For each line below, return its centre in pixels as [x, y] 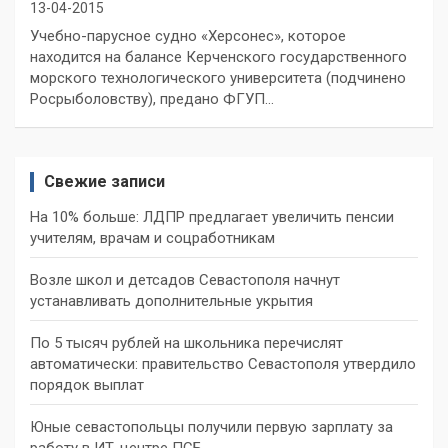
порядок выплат [87, 385]
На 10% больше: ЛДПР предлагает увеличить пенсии [212, 217]
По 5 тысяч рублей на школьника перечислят [186, 343]
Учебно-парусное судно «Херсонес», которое [188, 36]
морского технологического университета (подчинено [218, 78]
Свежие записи [104, 181]
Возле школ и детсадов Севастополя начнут [185, 280]
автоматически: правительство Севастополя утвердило [223, 364]
